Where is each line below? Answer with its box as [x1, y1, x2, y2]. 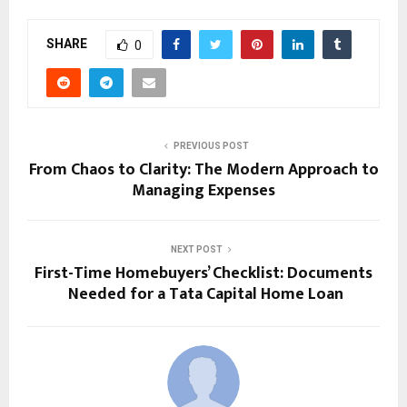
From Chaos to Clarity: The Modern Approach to [28, 156, 379, 184]
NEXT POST [170, 244, 223, 255]
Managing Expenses [132, 177, 275, 205]
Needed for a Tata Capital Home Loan [64, 281, 343, 309]
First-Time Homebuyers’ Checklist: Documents [35, 260, 372, 288]
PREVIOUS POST [173, 141, 249, 152]
